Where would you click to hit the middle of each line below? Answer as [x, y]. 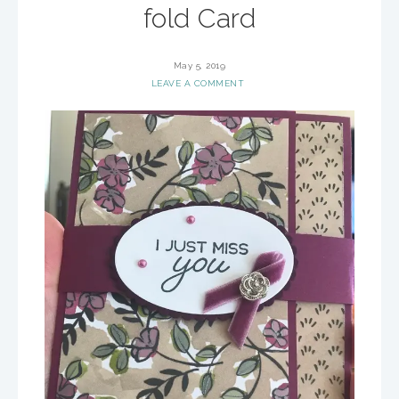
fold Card [199, 18]
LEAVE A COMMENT [198, 83]
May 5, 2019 [199, 65]
